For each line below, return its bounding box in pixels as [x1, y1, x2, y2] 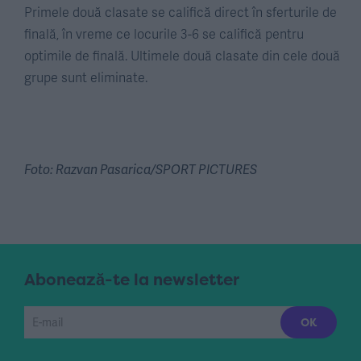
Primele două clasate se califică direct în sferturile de [24, 2, 337, 22]
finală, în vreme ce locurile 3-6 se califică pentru [24, 24, 304, 44]
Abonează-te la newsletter [24, 268, 239, 291]
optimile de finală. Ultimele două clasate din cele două [24, 46, 340, 65]
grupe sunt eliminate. [24, 68, 147, 87]
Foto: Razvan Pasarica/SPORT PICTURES [24, 160, 257, 179]
